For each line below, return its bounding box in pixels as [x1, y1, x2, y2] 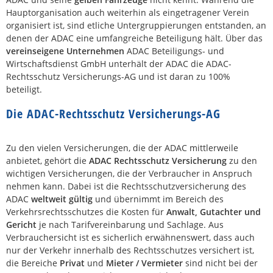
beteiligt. [6, 83, 42, 95]
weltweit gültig [31, 193, 93, 205]
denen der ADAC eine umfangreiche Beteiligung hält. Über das [6, 32, 263, 44]
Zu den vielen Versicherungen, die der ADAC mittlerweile [6, 142, 238, 154]
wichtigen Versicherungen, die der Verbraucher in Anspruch [6, 168, 252, 179]
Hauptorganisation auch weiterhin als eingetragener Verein [6, 7, 249, 18]
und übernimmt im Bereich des [93, 193, 224, 205]
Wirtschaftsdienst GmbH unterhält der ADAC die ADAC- [6, 58, 232, 69]
